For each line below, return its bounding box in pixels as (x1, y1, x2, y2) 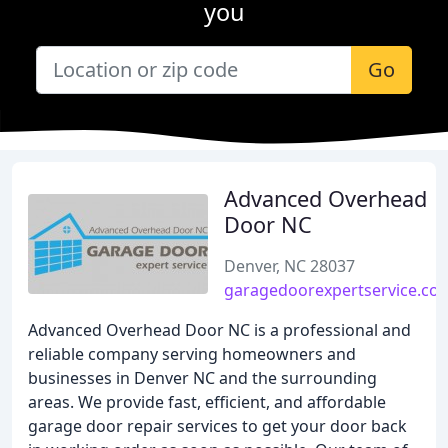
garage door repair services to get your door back (28, 415, 407, 437)
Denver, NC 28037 (224, 255, 355, 277)
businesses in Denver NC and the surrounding (28, 367, 377, 389)
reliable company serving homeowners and (28, 343, 356, 365)
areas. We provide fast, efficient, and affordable (28, 391, 386, 413)
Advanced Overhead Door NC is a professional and (28, 319, 411, 341)
